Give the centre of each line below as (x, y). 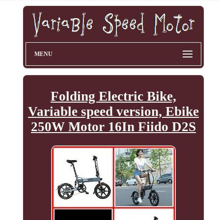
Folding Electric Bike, (113, 96)
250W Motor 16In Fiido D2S (113, 127)
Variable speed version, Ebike (113, 112)
